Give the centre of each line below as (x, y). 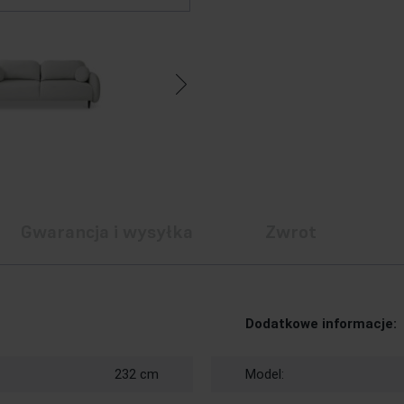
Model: (265, 374)
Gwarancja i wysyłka (107, 232)
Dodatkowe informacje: (321, 324)
